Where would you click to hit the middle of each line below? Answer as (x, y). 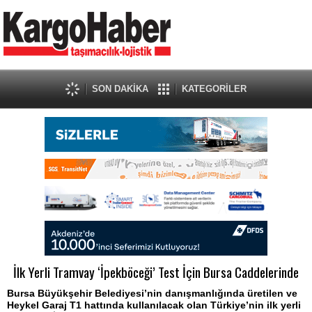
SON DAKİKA (120, 89)
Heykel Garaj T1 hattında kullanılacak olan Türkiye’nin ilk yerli (154, 305)
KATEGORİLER (214, 89)
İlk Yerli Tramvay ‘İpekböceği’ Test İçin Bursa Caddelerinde (156, 272)
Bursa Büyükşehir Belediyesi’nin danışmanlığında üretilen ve (152, 293)
